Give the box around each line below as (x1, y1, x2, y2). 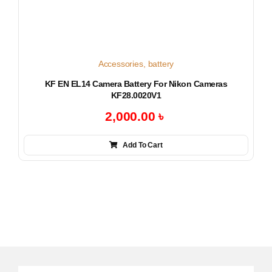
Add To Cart (123, 141, 163, 150)
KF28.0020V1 (110, 90, 161, 101)
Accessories (98, 59, 143, 69)
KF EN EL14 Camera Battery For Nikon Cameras (44, 79, 228, 89)
